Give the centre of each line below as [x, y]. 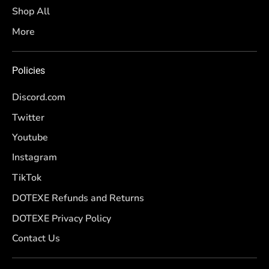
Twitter [28, 117]
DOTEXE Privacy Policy [62, 218]
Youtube [30, 138]
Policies [29, 71]
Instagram [35, 158]
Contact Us [36, 239]
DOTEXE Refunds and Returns [78, 198]
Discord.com [39, 98]
